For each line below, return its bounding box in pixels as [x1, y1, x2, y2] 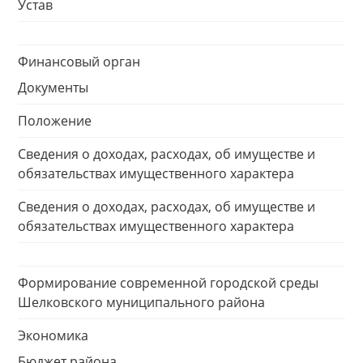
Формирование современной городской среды [18, 274, 318, 292]
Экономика [18, 327, 88, 344]
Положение [18, 112, 92, 130]
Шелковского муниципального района [18, 293, 265, 311]
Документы [18, 79, 88, 96]
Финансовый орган [18, 53, 140, 70]
